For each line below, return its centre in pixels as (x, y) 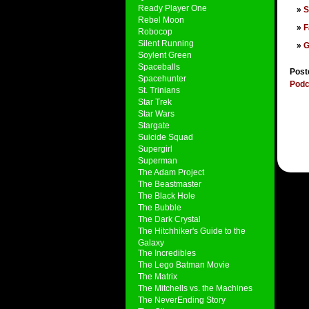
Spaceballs (159, 67)
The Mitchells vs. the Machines (195, 288)
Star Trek (155, 102)
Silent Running (166, 43)
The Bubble (160, 207)
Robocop (155, 31)
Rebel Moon (161, 20)
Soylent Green (165, 55)
